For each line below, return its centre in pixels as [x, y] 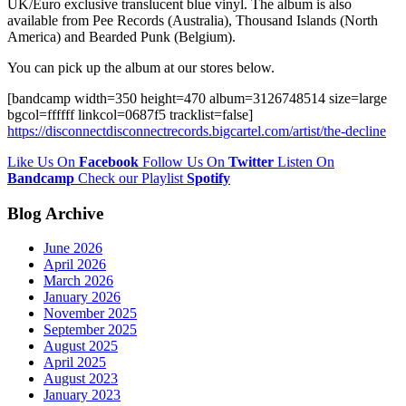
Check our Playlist [130, 178]
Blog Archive [55, 213]
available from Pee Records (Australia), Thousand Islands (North [193, 20]
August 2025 [81, 346]
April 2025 [75, 362]
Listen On [306, 161]
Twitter [251, 161]
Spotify [208, 178]
